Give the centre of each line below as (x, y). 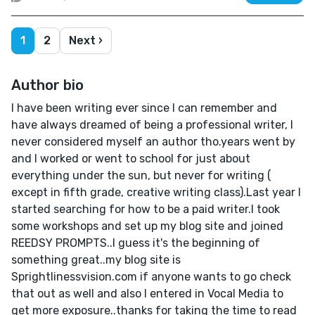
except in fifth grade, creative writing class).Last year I (156, 192)
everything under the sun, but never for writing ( (141, 175)
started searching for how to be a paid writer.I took (146, 209)
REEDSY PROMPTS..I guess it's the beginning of (136, 243)
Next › (86, 40)
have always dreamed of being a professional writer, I (152, 124)
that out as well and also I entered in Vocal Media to (147, 293)
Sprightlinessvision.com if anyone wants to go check (151, 276)
